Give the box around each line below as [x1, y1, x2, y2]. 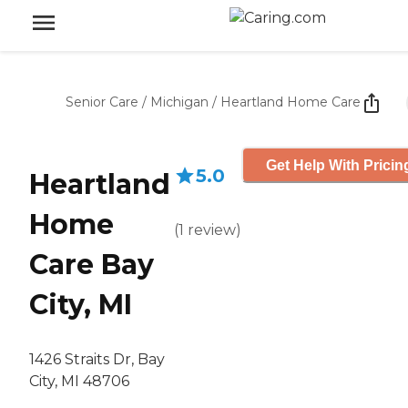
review [188, 221, 236, 239]
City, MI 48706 [29, 372, 129, 391]
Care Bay [29, 248, 154, 282]
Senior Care [66, 94, 138, 110]
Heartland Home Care [220, 94, 361, 110]
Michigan [150, 94, 209, 110]
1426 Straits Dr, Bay [29, 351, 165, 369]
